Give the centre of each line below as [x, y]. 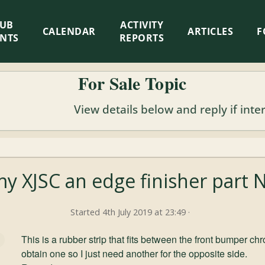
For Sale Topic [132, 83]
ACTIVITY [142, 25]
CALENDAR [69, 31]
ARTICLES [211, 31]
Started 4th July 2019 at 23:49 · [130, 212]
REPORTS [142, 38]
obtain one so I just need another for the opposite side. [135, 253]
